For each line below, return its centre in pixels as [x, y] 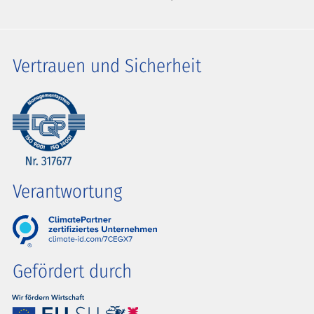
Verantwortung [67, 191]
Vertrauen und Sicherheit [107, 66]
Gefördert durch [72, 272]
